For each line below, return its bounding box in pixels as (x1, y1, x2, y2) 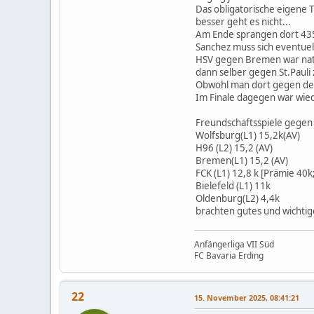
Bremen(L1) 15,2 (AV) (196, 153, 288, 167)
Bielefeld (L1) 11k (196, 179, 271, 192)
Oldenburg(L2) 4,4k (196, 191, 280, 205)
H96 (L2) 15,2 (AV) (196, 141, 273, 154)
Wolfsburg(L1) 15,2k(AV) (196, 128, 300, 142)
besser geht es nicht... (196, 15, 291, 28)
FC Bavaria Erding (194, 249, 264, 261)
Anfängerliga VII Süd (194, 238, 274, 250)
